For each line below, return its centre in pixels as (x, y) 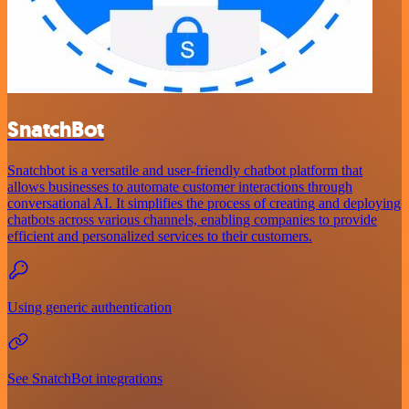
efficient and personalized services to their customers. (160, 236)
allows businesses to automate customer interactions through (180, 186)
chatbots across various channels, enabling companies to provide (192, 219)
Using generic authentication (89, 307)
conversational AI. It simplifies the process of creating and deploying (204, 203)
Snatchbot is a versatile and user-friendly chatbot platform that (185, 170)
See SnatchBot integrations (85, 378)
